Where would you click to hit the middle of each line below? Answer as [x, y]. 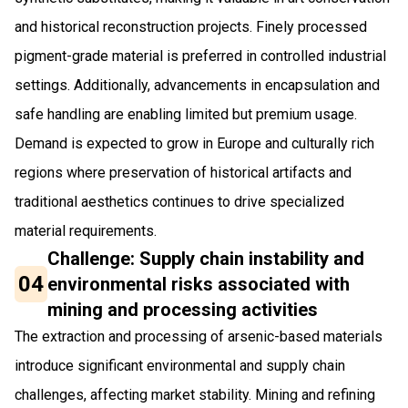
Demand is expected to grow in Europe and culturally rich [194, 143]
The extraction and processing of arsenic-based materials [199, 336]
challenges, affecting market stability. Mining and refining [195, 394]
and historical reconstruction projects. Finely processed [191, 26]
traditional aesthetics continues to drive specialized [179, 201]
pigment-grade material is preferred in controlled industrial [200, 56]
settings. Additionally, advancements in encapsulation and [197, 85]
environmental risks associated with [199, 284]
